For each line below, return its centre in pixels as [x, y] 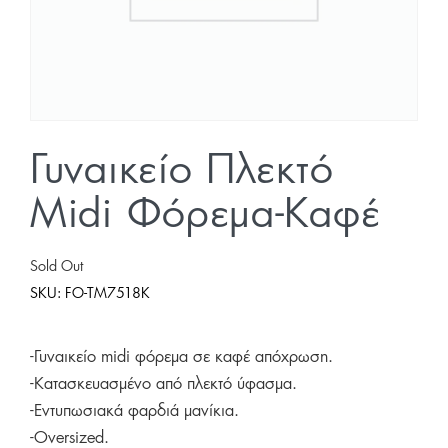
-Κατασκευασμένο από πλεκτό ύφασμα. [163, 384]
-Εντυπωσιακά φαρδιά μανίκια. [134, 411]
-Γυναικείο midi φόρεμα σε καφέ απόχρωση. [181, 357]
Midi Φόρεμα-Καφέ [205, 215]
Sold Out [56, 267]
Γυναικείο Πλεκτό [182, 171]
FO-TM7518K [107, 294]
